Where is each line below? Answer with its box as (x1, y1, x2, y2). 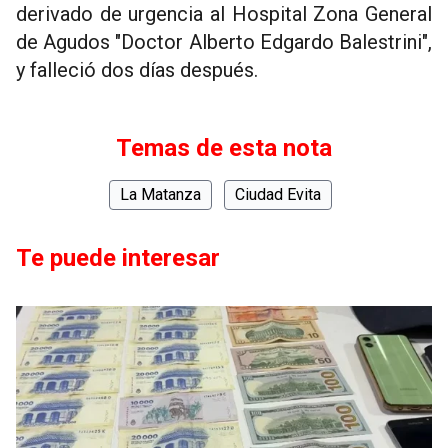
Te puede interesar (16, 243, 220, 272)
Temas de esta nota (116, 133, 332, 162)
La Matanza (119, 184, 201, 204)
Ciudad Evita (234, 184, 321, 204)
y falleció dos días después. (16, 57, 258, 82)
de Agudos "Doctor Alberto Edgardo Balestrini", (16, 29, 432, 54)
